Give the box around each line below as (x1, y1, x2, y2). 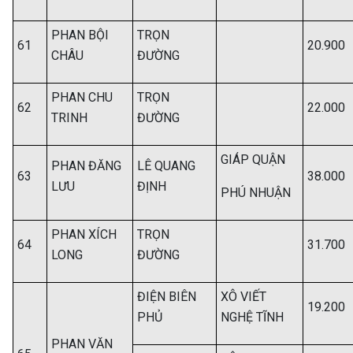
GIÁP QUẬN (221, 152, 285, 167)
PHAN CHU (51, 90, 113, 105)
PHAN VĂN (51, 336, 113, 351)
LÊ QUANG (137, 158, 195, 173)
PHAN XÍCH (51, 227, 117, 242)
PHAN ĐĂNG (51, 158, 121, 173)
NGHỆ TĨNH (221, 310, 284, 325)
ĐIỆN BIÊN (137, 289, 196, 304)
